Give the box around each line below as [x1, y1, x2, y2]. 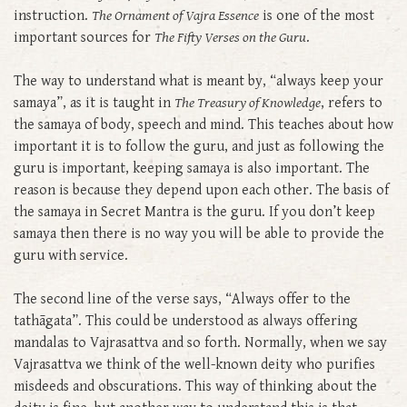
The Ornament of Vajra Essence [92, 6, 259, 25]
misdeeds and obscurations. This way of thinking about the [14, 377, 377, 395]
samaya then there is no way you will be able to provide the [14, 224, 384, 243]
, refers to [321, 94, 382, 112]
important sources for [14, 28, 154, 46]
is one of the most [259, 6, 374, 25]
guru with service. [14, 246, 146, 264]
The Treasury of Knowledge [174, 94, 321, 112]
